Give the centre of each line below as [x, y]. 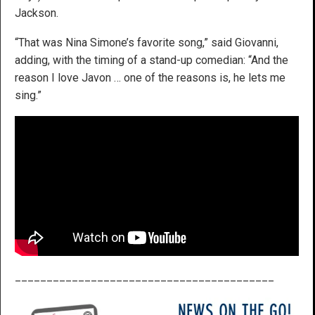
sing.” [28, 95]
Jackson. [37, 13]
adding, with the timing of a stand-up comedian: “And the [152, 60]
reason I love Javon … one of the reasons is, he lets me [150, 77]
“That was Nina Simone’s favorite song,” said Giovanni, [147, 42]
